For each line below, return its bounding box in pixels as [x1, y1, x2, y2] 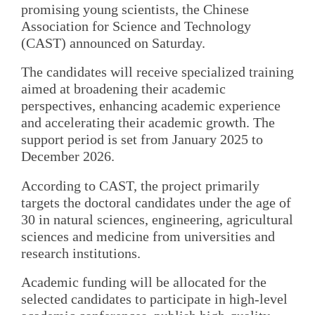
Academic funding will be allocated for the [21, 274, 266, 290]
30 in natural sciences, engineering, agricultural [21, 211, 293, 227]
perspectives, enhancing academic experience [21, 98, 281, 114]
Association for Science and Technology [21, 18, 251, 34]
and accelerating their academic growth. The [21, 115, 275, 131]
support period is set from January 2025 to [21, 131, 263, 148]
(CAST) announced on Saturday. [21, 34, 205, 51]
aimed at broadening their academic [21, 81, 226, 97]
